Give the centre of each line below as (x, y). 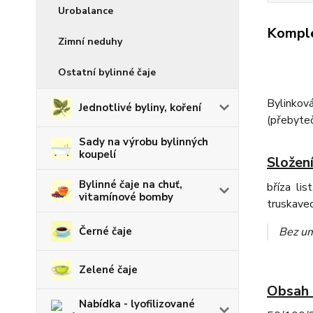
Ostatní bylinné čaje (107, 72)
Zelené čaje (108, 269)
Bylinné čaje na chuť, (131, 184)
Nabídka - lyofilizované (137, 304)
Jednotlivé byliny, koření (140, 108)
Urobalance (86, 11)
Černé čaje (105, 231)
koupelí (97, 154)
